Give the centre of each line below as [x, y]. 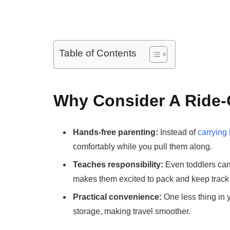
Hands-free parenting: [117, 132]
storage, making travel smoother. [132, 211]
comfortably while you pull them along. [143, 146]
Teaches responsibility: [118, 164]
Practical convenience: [118, 197]
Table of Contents [98, 53]
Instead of [179, 132]
